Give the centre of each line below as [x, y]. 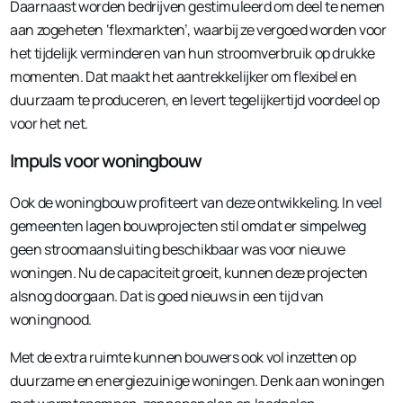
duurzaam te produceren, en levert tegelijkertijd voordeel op [195, 100]
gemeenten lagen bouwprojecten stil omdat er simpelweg [188, 226]
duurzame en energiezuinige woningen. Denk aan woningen [197, 381]
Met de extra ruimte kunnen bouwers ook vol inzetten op [183, 358]
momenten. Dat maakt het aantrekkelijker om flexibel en [184, 77]
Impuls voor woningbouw [106, 161]
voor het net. [49, 124]
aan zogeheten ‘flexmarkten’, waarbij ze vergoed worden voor [198, 30]
